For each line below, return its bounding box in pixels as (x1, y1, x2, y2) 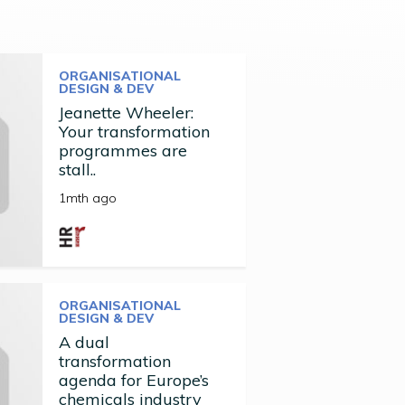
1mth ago (58, 190, 117, 206)
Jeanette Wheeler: (58, 102, 193, 123)
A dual (58, 332, 109, 353)
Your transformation (58, 121, 210, 142)
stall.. (58, 159, 96, 180)
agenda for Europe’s (58, 370, 209, 391)
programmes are (58, 140, 187, 161)
